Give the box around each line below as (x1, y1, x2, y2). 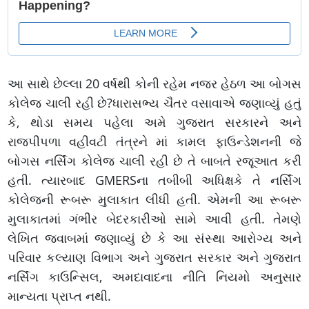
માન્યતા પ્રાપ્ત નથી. (8, 288, 115, 305)
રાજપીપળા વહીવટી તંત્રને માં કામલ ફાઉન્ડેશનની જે (8, 133, 301, 150)
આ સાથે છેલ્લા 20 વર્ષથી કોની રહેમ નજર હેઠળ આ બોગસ (8, 75, 301, 92)
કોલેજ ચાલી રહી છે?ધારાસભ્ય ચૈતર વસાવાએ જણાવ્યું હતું (8, 94, 301, 112)
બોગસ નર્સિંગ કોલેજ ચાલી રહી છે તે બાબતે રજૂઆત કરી (8, 152, 301, 170)
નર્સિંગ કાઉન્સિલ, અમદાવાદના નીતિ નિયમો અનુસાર (8, 268, 301, 286)
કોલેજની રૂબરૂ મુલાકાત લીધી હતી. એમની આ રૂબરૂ (8, 191, 301, 208)
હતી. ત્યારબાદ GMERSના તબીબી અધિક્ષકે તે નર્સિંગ (8, 172, 301, 189)
